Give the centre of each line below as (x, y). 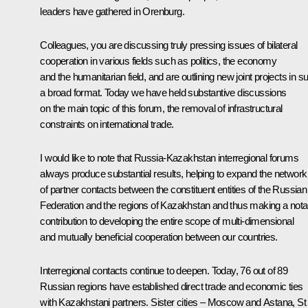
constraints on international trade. (107, 124)
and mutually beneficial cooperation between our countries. (159, 236)
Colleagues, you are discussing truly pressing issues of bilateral (169, 45)
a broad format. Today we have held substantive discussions (163, 92)
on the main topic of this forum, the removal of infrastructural (161, 108)
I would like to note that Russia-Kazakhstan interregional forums (169, 157)
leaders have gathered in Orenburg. (112, 11)
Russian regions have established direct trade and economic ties (172, 286)
